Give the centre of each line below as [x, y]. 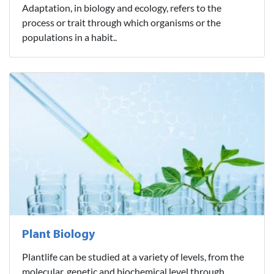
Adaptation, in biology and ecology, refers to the [122, 7]
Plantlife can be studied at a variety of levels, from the [133, 256]
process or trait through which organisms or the [121, 22]
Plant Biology [58, 235]
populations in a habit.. [69, 37]
